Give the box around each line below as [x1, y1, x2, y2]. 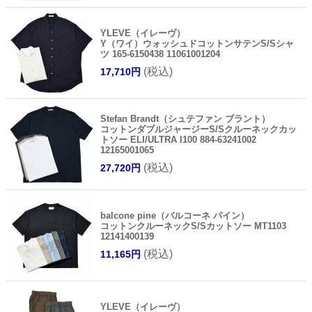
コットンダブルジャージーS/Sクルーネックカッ [100, 124, 297, 135]
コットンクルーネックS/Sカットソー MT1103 [100, 221, 286, 232]
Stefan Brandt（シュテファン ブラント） [100, 114, 270, 125]
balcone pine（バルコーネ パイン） [100, 210, 249, 221]
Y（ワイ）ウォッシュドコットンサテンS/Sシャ [100, 38, 294, 49]
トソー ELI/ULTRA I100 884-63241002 [100, 134, 256, 146]
